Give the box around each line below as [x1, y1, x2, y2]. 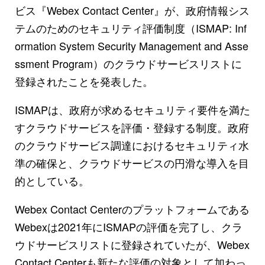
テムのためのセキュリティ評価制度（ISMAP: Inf [15, 20, 247, 35]
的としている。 [15, 172, 89, 188]
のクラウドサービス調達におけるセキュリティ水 [15, 137, 249, 153]
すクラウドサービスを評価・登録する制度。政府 [15, 119, 249, 135]
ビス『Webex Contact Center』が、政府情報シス [15, 2, 250, 18]
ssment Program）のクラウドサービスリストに [15, 55, 242, 71]
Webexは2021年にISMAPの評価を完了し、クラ [15, 218, 243, 234]
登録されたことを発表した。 [15, 73, 153, 89]
